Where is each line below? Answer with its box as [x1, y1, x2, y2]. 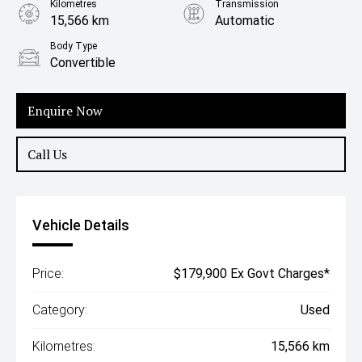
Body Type [50, 40, 97, 52]
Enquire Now [27, 102, 103, 120]
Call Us [27, 145, 67, 163]
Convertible [50, 55, 116, 70]
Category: [32, 302, 87, 318]
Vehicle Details [32, 217, 129, 234]
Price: [32, 266, 64, 281]
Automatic [215, 13, 275, 28]
